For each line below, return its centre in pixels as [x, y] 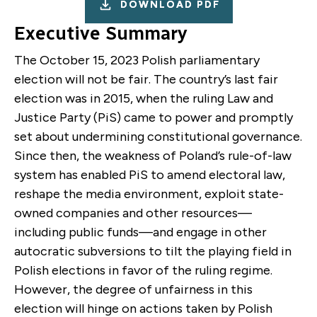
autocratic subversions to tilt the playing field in [153, 251]
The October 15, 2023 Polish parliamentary [137, 60]
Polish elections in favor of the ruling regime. [143, 270]
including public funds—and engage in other [140, 232]
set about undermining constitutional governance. [158, 136]
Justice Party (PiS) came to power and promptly [154, 117]
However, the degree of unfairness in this [133, 289]
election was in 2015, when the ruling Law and [144, 98]
